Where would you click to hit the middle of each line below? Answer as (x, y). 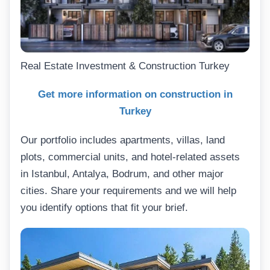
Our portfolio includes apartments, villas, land (123, 140)
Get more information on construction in (135, 95)
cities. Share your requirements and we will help (128, 190)
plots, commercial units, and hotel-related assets (130, 157)
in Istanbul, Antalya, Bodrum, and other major (122, 174)
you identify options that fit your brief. (104, 207)
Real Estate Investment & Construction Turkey (125, 66)
